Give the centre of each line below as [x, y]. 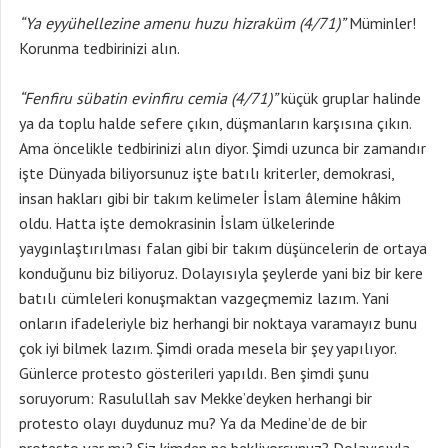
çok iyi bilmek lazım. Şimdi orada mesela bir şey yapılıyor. [207, 348]
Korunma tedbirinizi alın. [99, 48]
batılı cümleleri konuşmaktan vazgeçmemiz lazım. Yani [204, 298]
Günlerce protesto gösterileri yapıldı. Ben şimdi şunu [194, 373]
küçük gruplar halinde [349, 98]
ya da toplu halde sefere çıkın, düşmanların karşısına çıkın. [215, 123]
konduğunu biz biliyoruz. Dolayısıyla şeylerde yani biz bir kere [221, 273]
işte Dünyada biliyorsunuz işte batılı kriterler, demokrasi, [206, 173]
